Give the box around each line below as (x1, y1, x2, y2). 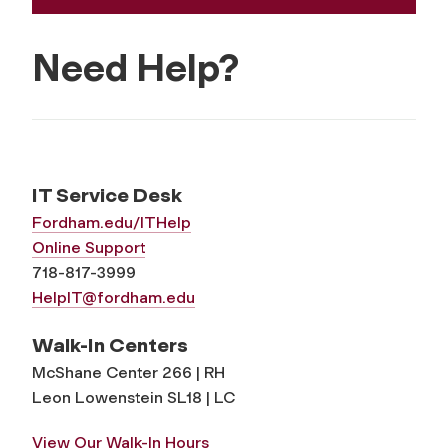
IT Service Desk (32, 182, 182, 207)
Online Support (32, 237, 145, 257)
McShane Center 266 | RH (32, 362, 225, 382)
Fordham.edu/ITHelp (32, 212, 191, 232)
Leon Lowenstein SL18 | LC (32, 387, 235, 407)
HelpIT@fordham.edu (32, 287, 195, 307)
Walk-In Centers (32, 332, 188, 357)
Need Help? (32, 44, 240, 91)
